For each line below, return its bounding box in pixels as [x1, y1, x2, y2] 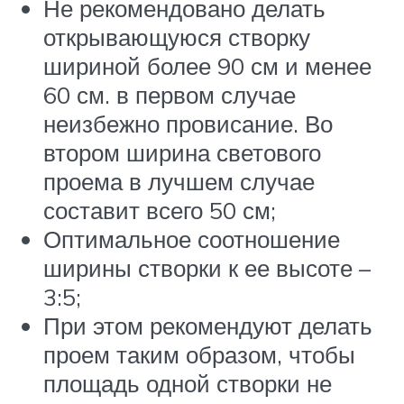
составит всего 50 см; [43, 195, 276, 225]
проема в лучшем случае [43, 166, 315, 196]
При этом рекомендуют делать [43, 310, 372, 340]
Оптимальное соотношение [43, 224, 340, 253]
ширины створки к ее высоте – [43, 252, 371, 282]
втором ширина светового [43, 137, 321, 167]
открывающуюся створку [43, 22, 310, 51]
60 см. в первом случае [43, 79, 296, 109]
